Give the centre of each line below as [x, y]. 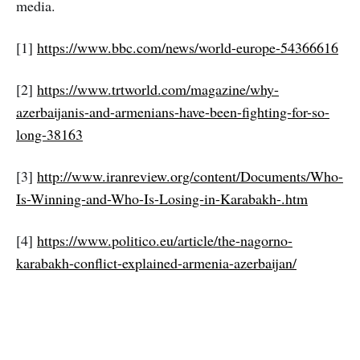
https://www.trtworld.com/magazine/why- [158, 89]
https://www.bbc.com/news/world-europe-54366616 [188, 47]
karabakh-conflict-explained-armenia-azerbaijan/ [156, 262]
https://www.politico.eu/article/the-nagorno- [165, 240]
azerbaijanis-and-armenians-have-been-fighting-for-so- [173, 111]
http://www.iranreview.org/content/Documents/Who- [190, 176]
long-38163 [49, 134]
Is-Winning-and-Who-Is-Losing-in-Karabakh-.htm [162, 198]
